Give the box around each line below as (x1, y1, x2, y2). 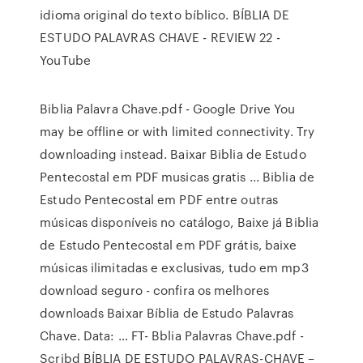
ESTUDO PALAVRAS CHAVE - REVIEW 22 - (40, 28, 280, 46)
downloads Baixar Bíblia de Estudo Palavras (40, 304, 294, 322)
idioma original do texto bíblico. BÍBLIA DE (40, 6, 290, 23)
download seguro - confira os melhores (40, 281, 269, 299)
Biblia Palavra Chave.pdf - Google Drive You (40, 100, 296, 117)
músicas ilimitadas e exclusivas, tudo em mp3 (40, 258, 309, 276)
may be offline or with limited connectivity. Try (40, 122, 315, 140)
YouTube (40, 51, 91, 69)
